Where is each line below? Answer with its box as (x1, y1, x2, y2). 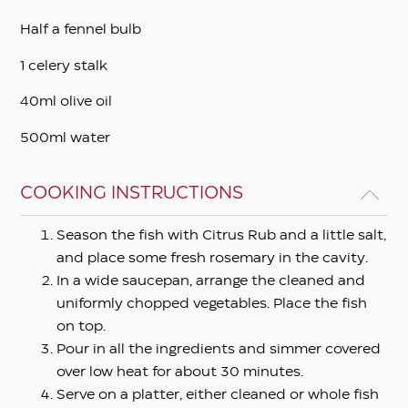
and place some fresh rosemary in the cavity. (56, 251, 369, 265)
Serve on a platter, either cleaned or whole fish (56, 388, 380, 402)
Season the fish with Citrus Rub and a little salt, (56, 229, 387, 242)
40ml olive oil (20, 96, 113, 109)
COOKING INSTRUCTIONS (20, 185, 244, 201)
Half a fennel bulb (20, 24, 142, 37)
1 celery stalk (20, 59, 108, 73)
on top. (56, 320, 107, 333)
